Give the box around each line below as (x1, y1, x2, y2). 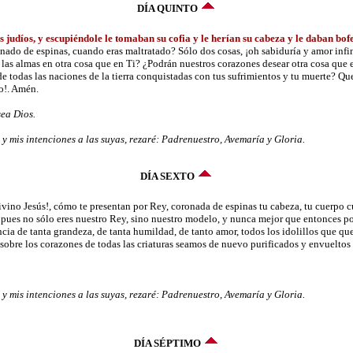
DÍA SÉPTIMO (134, 336, 201, 349)
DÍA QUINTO (137, 2, 198, 15)
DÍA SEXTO (140, 169, 195, 182)
